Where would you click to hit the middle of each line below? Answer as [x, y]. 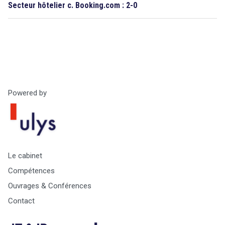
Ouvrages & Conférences [50, 186]
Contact [21, 201]
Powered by [27, 93]
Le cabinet [25, 155]
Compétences [31, 171]
